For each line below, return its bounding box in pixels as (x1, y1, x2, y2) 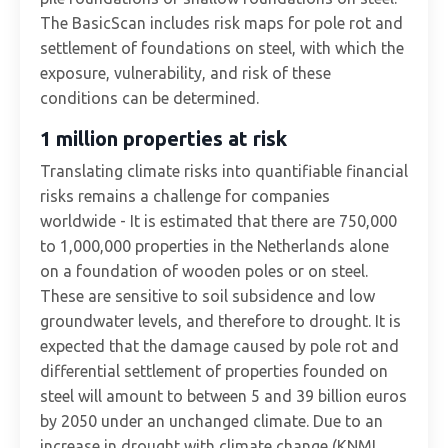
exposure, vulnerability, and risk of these (40, 63, 331, 82)
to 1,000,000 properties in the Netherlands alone (40, 236, 389, 255)
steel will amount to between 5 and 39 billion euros (40, 386, 407, 405)
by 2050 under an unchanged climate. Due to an (40, 411, 383, 430)
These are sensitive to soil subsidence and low (40, 286, 375, 305)
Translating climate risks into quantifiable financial (40, 161, 408, 180)
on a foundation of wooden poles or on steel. (40, 261, 368, 280)
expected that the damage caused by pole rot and (40, 336, 399, 355)
